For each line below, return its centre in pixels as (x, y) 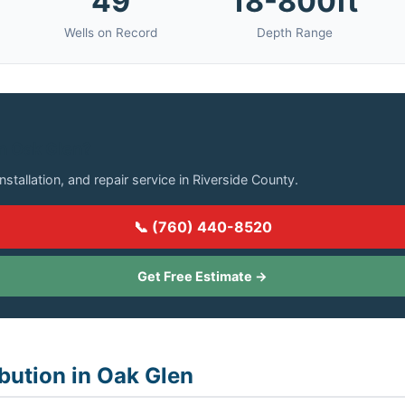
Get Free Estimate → (202, 276)
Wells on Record (110, 33)
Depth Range (294, 33)
